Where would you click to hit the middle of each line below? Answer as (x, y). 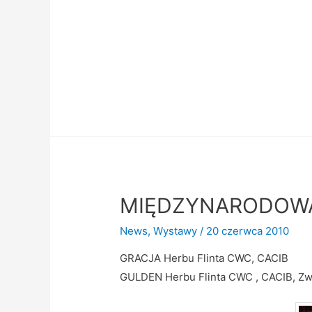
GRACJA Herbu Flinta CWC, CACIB (204, 258)
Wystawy (175, 231)
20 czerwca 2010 (248, 231)
